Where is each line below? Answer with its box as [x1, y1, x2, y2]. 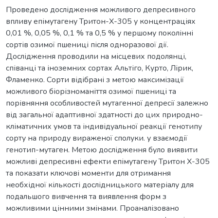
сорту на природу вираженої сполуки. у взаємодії [6, 132, 187, 144]
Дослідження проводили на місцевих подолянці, [6, 51, 186, 62]
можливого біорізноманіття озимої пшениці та [6, 86, 176, 97]
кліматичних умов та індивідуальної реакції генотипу [6, 121, 202, 132]
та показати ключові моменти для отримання [6, 167, 171, 179]
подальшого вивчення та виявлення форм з [6, 191, 166, 202]
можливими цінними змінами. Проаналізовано [6, 202, 179, 214]
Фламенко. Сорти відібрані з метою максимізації [6, 74, 184, 85]
